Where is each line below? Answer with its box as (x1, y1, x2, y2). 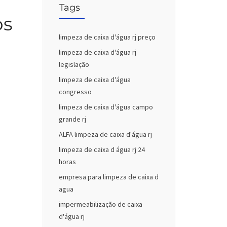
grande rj (58, 115, 86, 124)
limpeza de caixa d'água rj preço (58, 32, 156, 42)
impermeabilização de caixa (58, 200, 142, 209)
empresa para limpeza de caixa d (58, 172, 159, 182)
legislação (58, 60, 89, 69)
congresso (58, 87, 92, 97)
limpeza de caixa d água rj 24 (58, 145, 145, 155)
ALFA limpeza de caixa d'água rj (58, 130, 152, 139)
